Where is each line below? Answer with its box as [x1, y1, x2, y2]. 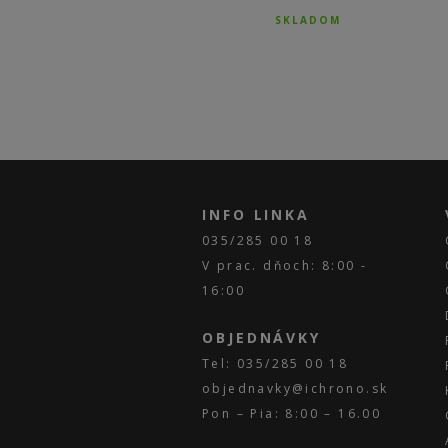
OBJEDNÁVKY [202, 328, 321, 348]
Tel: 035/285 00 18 [202, 355, 349, 373]
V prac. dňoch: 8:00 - [202, 257, 368, 275]
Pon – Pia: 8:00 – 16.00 [202, 405, 382, 423]
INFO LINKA [202, 205, 310, 225]
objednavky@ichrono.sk [202, 380, 389, 398]
